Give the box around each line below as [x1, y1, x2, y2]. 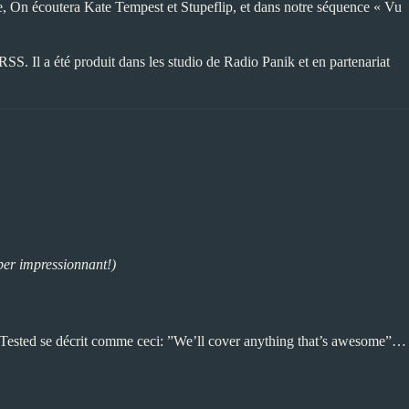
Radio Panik [224, 54, 295, 69]
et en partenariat [295, 54, 390, 69]
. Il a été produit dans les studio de [25, 54, 224, 69]
